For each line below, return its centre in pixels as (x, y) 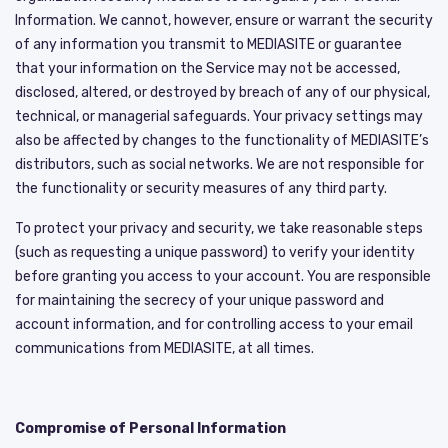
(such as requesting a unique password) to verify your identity (215, 252)
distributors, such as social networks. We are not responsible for (219, 164)
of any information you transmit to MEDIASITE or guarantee (208, 44)
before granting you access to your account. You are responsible (223, 276)
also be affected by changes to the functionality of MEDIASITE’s (222, 140)
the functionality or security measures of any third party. (201, 188)
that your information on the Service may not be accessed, (207, 68)
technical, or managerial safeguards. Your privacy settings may (219, 116)
